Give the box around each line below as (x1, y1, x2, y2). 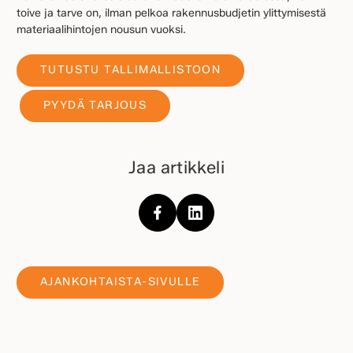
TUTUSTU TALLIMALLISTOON (40, 63, 221, 76)
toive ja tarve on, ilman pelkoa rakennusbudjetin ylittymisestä (17, 6, 326, 20)
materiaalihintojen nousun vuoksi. (17, 22, 186, 36)
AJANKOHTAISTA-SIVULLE (40, 275, 201, 288)
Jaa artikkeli (128, 156, 225, 177)
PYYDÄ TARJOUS (43, 98, 147, 112)
